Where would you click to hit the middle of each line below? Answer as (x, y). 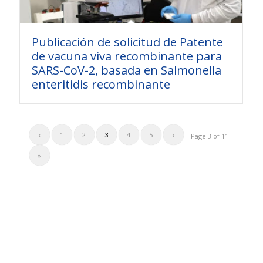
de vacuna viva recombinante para (127, 56)
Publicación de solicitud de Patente (127, 42)
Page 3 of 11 (210, 136)
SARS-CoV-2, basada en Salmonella (126, 70)
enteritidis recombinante (101, 84)
